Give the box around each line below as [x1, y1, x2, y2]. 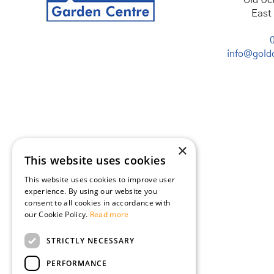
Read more [89, 209, 129, 220]
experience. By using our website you [24, 186, 157, 196]
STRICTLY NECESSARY [46, 235, 135, 246]
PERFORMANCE [46, 257, 107, 268]
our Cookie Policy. [24, 209, 90, 220]
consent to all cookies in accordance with [24, 198, 171, 208]
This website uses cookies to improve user [24, 174, 176, 185]
